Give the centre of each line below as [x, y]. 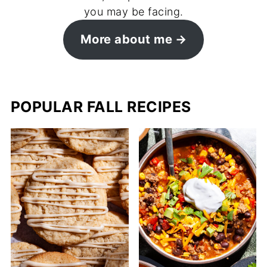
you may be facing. [133, 11]
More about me [126, 39]
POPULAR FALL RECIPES [101, 106]
